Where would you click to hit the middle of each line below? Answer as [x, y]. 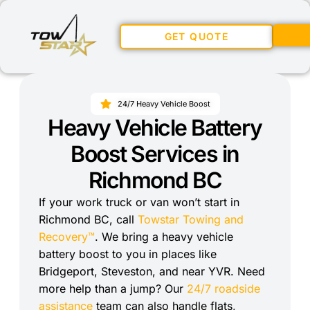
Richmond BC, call [88, 219]
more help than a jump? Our [113, 289]
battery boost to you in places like [128, 254]
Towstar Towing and [191, 219]
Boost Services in [155, 154]
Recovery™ [67, 237]
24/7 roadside [224, 289]
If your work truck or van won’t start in [139, 202]
